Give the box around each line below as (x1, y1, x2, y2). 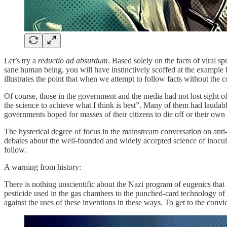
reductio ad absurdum (38, 56, 108, 65)
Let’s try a (4, 56, 38, 65)
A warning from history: (4, 162, 81, 171)
